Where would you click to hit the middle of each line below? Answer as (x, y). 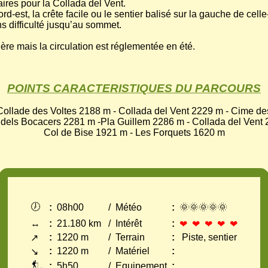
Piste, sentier (208, 237)
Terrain (130, 237)
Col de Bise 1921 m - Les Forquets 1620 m (134, 133)
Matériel (133, 251)
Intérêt (129, 224)
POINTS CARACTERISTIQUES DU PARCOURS (134, 88)
